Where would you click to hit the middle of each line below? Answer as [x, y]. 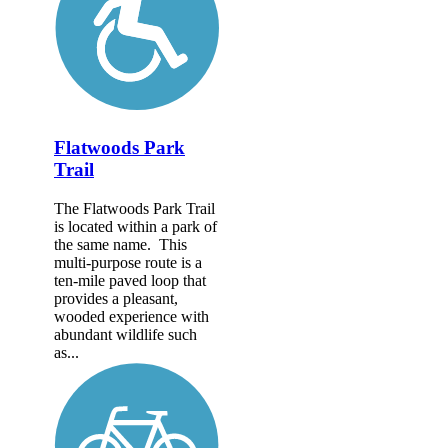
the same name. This [120, 244]
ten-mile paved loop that [130, 280]
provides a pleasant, [116, 298]
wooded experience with [131, 316]
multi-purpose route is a [128, 262]
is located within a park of [135, 226]
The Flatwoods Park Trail [134, 208]
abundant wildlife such [125, 334]
